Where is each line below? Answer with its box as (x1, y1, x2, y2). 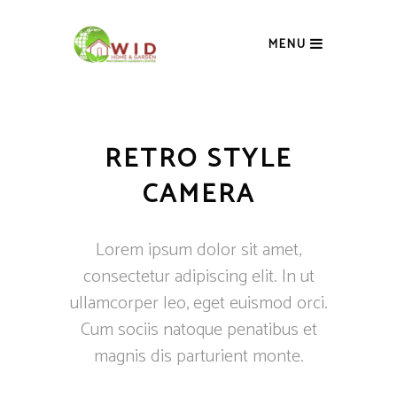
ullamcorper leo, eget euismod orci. (69, 289, 328, 318)
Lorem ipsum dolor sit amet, (96, 236, 301, 265)
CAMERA (142, 173, 255, 216)
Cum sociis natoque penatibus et (80, 315, 317, 345)
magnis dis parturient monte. (93, 342, 304, 371)
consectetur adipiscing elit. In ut (82, 262, 315, 292)
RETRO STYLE (105, 137, 292, 181)
